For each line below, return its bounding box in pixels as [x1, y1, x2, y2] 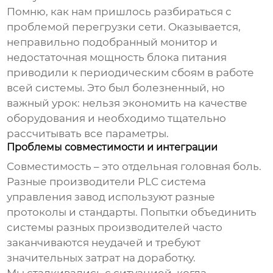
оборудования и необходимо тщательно [7, 112, 227, 124]
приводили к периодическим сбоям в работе [7, 66, 255, 79]
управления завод [7, 190, 106, 203]
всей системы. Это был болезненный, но [7, 81, 225, 94]
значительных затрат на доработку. [7, 251, 196, 264]
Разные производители [7, 175, 138, 188]
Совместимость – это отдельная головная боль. [7, 160, 262, 172]
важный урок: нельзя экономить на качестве [7, 96, 248, 109]
